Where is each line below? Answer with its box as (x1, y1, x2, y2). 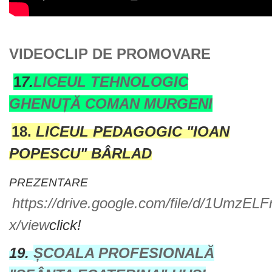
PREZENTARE (9, 176, 91, 189)
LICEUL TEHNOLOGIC (33, 73, 188, 90)
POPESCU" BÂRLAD (9, 145, 152, 161)
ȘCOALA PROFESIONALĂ (33, 245, 214, 261)
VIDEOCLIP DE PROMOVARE (9, 46, 211, 62)
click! (49, 217, 81, 233)
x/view (9, 217, 49, 233)
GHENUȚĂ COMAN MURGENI (9, 95, 212, 112)
